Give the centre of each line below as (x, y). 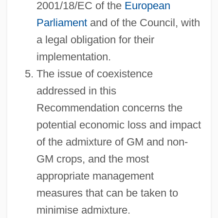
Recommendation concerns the (109, 108)
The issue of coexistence (94, 73)
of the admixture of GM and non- (112, 142)
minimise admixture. (83, 210)
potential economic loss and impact (118, 125)
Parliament (62, 22)
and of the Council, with (143, 22)
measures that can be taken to (107, 193)
